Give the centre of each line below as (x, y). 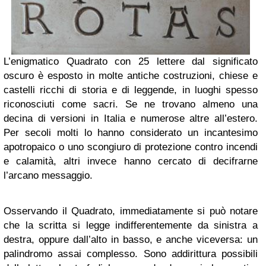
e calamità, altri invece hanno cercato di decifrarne (131, 161)
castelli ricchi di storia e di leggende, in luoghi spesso (131, 90)
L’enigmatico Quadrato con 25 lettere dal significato (131, 61)
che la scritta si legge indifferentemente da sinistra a (131, 225)
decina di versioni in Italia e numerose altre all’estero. (131, 118)
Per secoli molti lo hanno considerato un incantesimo (131, 133)
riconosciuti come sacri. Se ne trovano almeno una (131, 104)
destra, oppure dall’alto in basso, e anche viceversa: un (131, 240)
